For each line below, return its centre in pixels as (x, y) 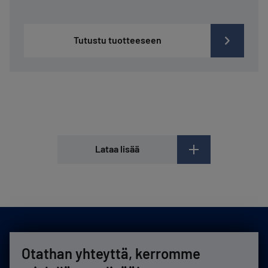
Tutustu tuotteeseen (117, 39)
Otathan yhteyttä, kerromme (111, 253)
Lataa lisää (117, 148)
